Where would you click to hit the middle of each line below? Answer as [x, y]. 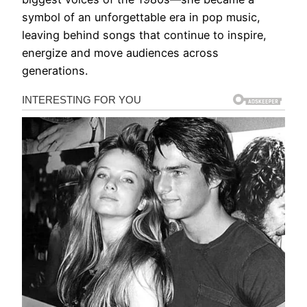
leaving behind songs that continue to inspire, [144, 35]
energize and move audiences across [120, 52]
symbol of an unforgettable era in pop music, [141, 17]
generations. [55, 70]
